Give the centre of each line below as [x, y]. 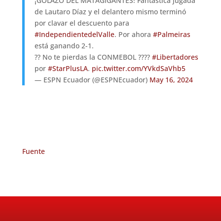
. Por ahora [133, 35]
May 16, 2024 [171, 80]
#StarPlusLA [68, 69]
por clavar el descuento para [82, 23]
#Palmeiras [171, 35]
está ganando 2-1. [64, 46]
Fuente [33, 151]
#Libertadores [175, 57]
